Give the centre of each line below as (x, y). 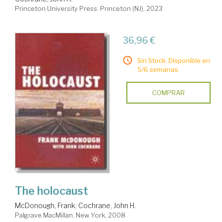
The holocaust (52, 191)
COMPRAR (168, 93)
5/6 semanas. (158, 70)
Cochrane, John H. (107, 205)
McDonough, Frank (45, 205)
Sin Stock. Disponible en (173, 61)
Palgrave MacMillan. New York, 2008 (70, 215)
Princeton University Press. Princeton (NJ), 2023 (89, 9)
